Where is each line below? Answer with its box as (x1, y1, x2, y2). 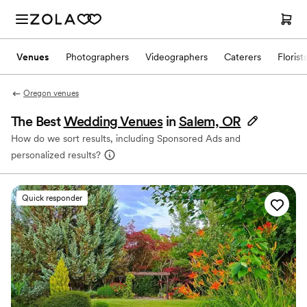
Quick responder (22, 193, 82, 203)
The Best (11, 113, 64, 130)
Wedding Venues (63, 113, 163, 130)
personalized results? (11, 149, 101, 160)
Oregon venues (23, 88, 79, 98)
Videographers (145, 51, 208, 62)
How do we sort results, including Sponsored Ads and (11, 133, 241, 144)
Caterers (224, 51, 261, 62)
